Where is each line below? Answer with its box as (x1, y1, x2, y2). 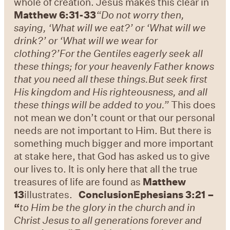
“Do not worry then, (96, 8, 185, 22)
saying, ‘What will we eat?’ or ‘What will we (14, 21, 206, 34)
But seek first (148, 72, 208, 86)
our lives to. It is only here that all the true (14, 162, 198, 176)
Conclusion (79, 188, 134, 201)
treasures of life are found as (14, 175, 143, 188)
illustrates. (24, 188, 79, 201)
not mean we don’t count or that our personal (14, 111, 216, 124)
